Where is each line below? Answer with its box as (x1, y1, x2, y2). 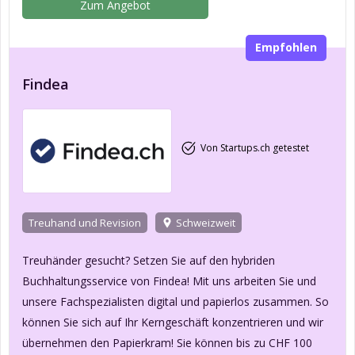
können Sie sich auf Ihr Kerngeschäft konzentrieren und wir (22, 314, 323, 330)
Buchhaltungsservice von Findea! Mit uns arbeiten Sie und (22, 273, 316, 288)
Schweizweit (176, 215, 235, 230)
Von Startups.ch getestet (200, 141, 309, 155)
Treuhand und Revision (29, 215, 141, 230)
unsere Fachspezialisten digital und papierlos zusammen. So (22, 293, 329, 309)
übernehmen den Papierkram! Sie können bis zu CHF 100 (22, 334, 312, 350)
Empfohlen (255, 40, 317, 55)
